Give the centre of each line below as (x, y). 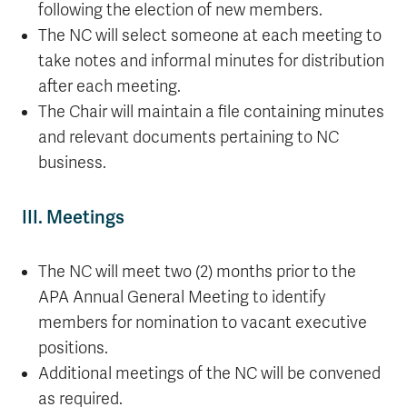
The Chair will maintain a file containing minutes (211, 112)
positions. (73, 348)
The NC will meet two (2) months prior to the (197, 272)
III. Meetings (73, 217)
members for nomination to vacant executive (202, 323)
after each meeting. (109, 86)
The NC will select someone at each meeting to (209, 35)
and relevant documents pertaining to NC (188, 137)
